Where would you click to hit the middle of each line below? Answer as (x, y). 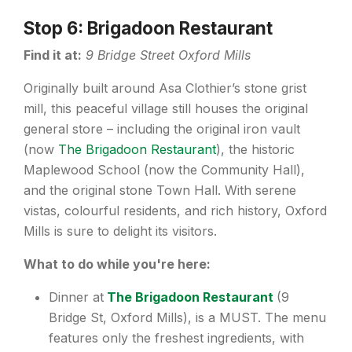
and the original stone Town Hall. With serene (160, 190)
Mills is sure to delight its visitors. (120, 231)
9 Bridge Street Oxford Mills (168, 55)
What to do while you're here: (117, 264)
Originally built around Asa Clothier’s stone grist (165, 88)
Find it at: (53, 55)
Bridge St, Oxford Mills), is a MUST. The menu (187, 317)
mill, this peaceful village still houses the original (166, 108)
